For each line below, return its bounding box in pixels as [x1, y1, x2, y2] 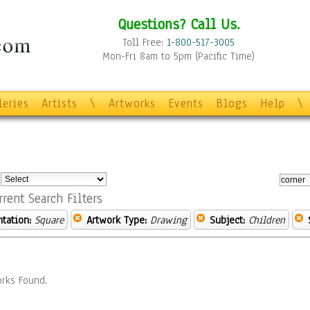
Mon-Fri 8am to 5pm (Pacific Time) [102, 49, 255, 63]
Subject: [210, 213, 245, 227]
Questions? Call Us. [117, 14, 240, 34]
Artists [42, 95, 77, 111]
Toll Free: [122, 35, 167, 49]
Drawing [150, 213, 187, 227]
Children [248, 213, 285, 227]
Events [168, 95, 203, 111]
